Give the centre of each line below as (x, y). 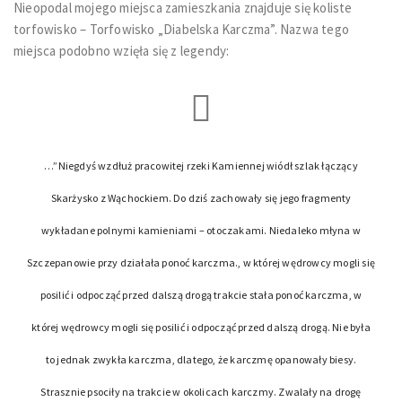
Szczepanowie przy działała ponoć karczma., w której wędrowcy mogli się (201, 263)
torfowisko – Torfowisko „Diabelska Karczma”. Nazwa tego (182, 30)
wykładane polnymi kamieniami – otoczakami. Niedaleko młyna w (201, 231)
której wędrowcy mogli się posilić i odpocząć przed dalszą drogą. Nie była (201, 328)
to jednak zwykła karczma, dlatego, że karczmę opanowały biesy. (201, 360)
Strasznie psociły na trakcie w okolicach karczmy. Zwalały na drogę (201, 392)
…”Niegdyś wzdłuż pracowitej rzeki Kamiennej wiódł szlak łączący (201, 166)
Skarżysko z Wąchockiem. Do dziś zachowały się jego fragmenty (201, 198)
